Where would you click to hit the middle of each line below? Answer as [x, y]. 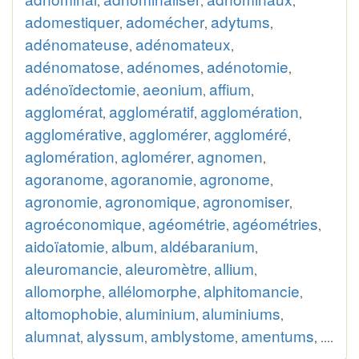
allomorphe [63, 290]
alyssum [115, 335]
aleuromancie [72, 268]
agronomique [151, 201]
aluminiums [241, 313]
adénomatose [73, 66]
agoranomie [152, 178]
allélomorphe [153, 290]
